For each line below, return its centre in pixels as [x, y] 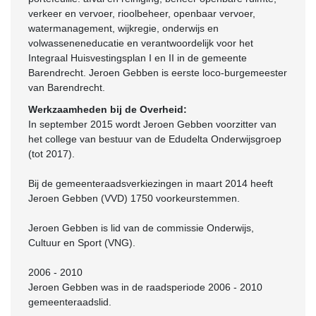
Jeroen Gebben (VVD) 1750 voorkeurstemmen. [134, 198]
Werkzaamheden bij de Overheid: [108, 109]
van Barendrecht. [67, 87]
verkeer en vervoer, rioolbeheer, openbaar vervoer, [142, 13]
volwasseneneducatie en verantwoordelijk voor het [141, 43]
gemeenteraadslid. [70, 302]
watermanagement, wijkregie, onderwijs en [123, 28]
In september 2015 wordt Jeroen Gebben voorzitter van [152, 124]
